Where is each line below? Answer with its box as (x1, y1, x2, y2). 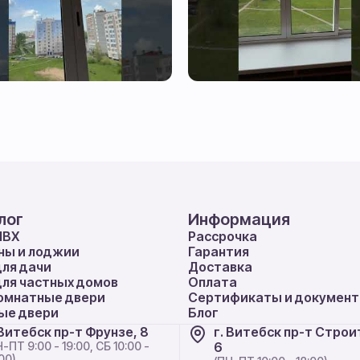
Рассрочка (188, 228, 257, 244)
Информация (188, 210, 290, 229)
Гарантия (188, 243, 249, 260)
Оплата (188, 274, 237, 290)
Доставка (188, 259, 252, 275)
